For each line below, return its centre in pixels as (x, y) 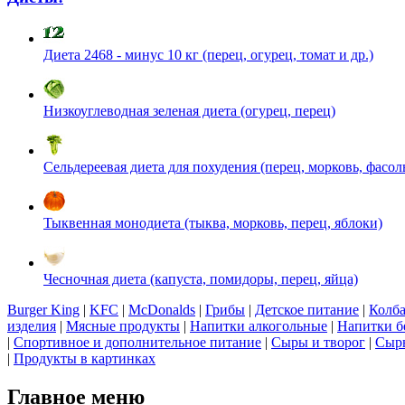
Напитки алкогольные (259, 325)
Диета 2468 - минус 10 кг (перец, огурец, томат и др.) (208, 54)
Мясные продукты (123, 325)
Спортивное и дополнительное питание (137, 342)
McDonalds (162, 309)
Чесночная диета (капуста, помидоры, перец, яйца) (201, 278)
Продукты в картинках (85, 358)
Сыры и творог (318, 342)
